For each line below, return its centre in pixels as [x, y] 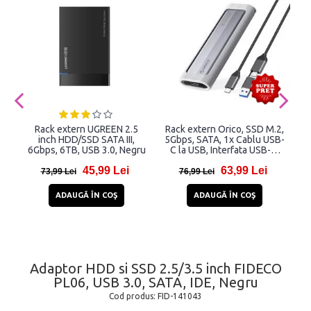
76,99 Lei [196, 172]
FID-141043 [180, 296]
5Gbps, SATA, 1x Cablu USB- [225, 140]
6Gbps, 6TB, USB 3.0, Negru [86, 150]
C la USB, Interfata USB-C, [225, 150]
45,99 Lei [106, 171]
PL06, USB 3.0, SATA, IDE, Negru [155, 283]
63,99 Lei [244, 171]
